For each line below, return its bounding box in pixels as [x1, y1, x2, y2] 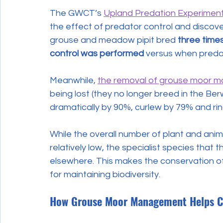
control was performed [50, 49, 144, 58]
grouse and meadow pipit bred [50, 35, 178, 45]
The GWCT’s [50, 8, 104, 18]
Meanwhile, [50, 76, 98, 85]
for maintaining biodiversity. [50, 170, 160, 179]
